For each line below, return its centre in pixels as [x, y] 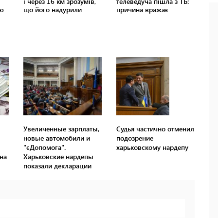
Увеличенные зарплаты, [62, 129]
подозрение [135, 138]
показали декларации [58, 166]
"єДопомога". [45, 147]
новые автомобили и [57, 138]
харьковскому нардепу [152, 147]
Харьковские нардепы [59, 157]
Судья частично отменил [155, 129]
